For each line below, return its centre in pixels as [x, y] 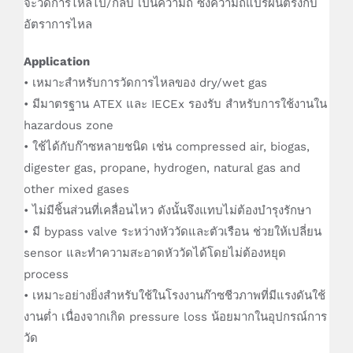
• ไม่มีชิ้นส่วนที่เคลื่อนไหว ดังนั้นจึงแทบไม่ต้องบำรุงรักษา [167, 211]
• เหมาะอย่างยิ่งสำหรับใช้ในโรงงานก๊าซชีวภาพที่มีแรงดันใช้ [175, 296]
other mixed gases [76, 190]
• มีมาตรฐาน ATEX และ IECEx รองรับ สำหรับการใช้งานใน [175, 104]
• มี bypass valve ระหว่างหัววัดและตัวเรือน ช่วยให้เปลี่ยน [173, 232]
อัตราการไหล [58, 25]
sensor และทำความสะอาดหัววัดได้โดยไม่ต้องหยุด [155, 253]
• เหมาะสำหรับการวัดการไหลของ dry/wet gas [145, 83]
